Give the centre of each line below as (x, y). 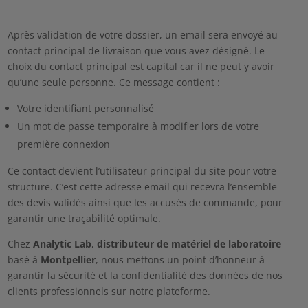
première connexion (63, 144)
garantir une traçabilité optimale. (84, 218)
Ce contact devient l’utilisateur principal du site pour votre (142, 170)
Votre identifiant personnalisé (85, 108)
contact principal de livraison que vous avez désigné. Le (136, 50)
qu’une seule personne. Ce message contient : (113, 82)
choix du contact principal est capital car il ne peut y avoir (141, 66)
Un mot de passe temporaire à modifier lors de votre (138, 126)
